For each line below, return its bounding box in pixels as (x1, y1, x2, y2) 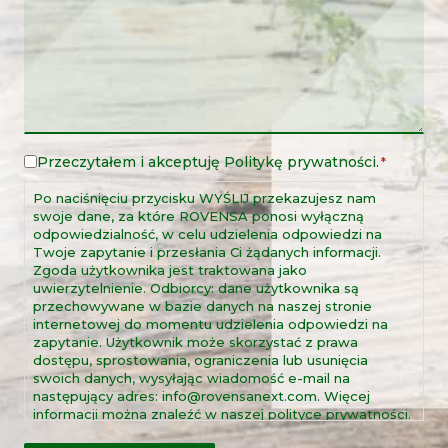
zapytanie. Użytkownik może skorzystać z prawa (33, 333, 358, 350)
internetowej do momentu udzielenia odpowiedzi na (33, 315, 388, 332)
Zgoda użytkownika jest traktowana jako (33, 261, 307, 278)
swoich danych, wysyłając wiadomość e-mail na (33, 369, 350, 386)
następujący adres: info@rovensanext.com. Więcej (33, 387, 370, 404)
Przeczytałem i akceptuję (37, 152, 224, 171)
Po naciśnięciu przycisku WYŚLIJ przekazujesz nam (33, 189, 376, 206)
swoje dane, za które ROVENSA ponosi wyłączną (33, 207, 364, 224)
